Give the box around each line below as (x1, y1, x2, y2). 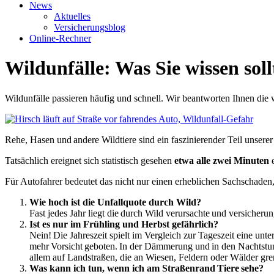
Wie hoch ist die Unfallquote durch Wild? (29, 196, 201, 207)
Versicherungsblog (54, 22, 125, 32)
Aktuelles (54, 11, 91, 21)
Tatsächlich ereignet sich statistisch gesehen (5, 155, 174, 166)
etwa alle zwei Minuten (174, 155, 269, 166)
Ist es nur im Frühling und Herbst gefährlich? (29, 218, 218, 229)
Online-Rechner (29, 33, 91, 43)
